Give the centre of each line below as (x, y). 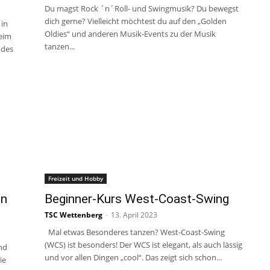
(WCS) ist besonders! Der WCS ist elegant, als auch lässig (143, 245)
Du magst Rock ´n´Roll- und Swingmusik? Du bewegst (142, 8)
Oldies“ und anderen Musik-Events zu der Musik (130, 34)
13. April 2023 (134, 215)
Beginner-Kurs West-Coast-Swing (137, 199)
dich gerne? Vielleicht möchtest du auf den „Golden (136, 21)
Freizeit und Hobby (76, 178)
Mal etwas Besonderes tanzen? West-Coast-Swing (135, 232)
